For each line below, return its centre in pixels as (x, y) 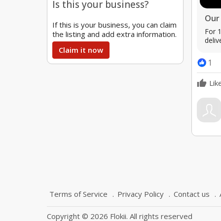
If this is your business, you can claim (114, 25)
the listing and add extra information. (114, 34)
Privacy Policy (141, 194)
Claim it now (81, 50)
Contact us (192, 194)
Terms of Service (78, 194)
